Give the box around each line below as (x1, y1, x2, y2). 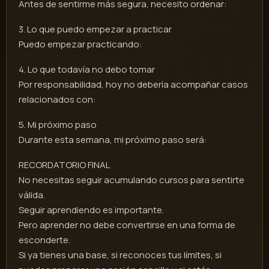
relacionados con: (19, 93, 96, 106)
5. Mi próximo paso (19, 118, 97, 131)
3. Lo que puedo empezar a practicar (19, 23, 172, 36)
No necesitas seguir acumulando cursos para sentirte (19, 174, 244, 187)
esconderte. (19, 234, 70, 247)
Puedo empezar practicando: (19, 38, 142, 51)
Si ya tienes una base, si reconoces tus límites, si (19, 249, 222, 262)
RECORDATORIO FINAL (19, 159, 110, 172)
